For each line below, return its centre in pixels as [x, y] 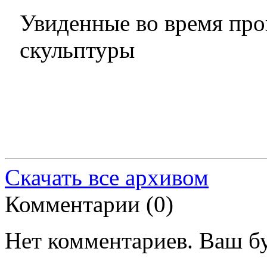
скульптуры [77, 50]
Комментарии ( [79, 204]
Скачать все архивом [107, 178]
